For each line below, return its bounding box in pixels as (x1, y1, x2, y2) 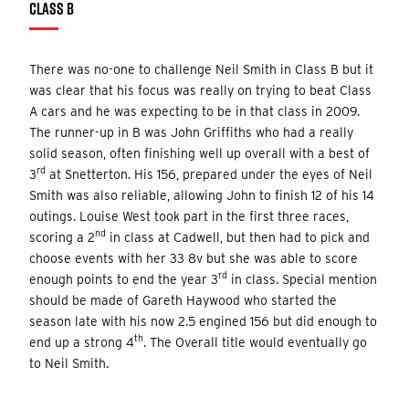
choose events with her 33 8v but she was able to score (29, 250, 358, 266)
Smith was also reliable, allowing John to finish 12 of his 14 (29, 187, 374, 203)
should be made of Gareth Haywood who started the (29, 292, 337, 308)
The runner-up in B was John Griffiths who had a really (29, 124, 353, 140)
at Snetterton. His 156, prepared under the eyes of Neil (46, 166, 372, 182)
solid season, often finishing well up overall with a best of (29, 145, 370, 161)
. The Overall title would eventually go (143, 334, 367, 350)
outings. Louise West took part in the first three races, (29, 208, 349, 224)
